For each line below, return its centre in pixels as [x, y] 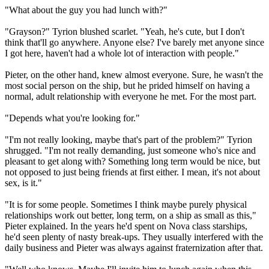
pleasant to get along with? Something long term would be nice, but [132, 161]
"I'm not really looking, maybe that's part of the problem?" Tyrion [128, 139]
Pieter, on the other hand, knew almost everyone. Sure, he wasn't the [134, 74]
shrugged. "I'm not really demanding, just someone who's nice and [130, 150]
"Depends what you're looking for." [72, 118]
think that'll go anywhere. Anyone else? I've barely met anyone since [134, 42]
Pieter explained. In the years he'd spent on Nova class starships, [126, 226]
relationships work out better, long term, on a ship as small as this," [131, 215]
